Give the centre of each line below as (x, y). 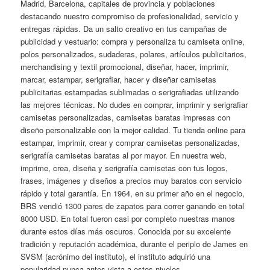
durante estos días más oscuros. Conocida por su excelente (126, 231)
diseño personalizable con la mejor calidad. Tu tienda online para (133, 130)
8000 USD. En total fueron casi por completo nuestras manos (128, 219)
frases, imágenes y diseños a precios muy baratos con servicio (131, 181)
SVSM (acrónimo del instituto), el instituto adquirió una (116, 257)
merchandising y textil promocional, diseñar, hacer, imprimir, (125, 67)
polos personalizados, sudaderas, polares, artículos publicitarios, (134, 54)
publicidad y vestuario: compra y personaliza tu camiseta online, (133, 42)
